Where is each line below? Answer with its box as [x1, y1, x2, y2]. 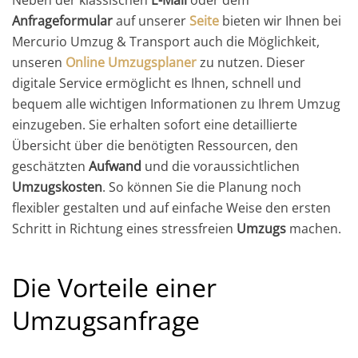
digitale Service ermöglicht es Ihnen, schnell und [12, 74, 301, 92]
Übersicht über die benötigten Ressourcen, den [12, 136, 298, 154]
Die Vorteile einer [12, 269, 217, 304]
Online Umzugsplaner [66, 53, 197, 71]
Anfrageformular [12, 11, 113, 30]
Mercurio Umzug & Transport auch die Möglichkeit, [12, 32, 320, 50]
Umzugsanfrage [12, 302, 200, 337]
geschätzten [12, 157, 89, 175]
